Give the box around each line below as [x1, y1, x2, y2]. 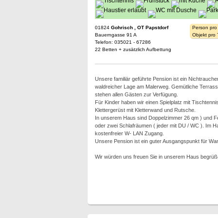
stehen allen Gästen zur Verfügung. [94, 91, 178, 97]
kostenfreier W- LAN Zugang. [94, 130, 164, 136]
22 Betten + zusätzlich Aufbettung [94, 47, 171, 52]
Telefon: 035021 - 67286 [94, 39, 151, 45]
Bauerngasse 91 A [94, 32, 137, 37]
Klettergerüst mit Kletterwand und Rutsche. [94, 107, 196, 113]
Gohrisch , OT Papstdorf [110, 25, 168, 30]
